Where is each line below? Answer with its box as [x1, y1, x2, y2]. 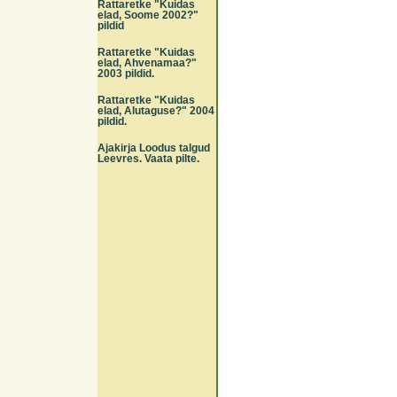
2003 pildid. [97, 67, 154, 80]
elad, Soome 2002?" [97, 9, 198, 21]
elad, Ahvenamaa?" [97, 57, 197, 69]
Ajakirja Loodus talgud [97, 142, 210, 154]
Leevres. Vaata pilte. [97, 152, 199, 165]
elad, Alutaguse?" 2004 [97, 105, 214, 117]
